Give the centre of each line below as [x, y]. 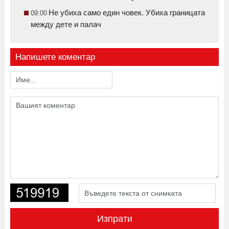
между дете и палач [66, 24]
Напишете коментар [55, 78]
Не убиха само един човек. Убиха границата [127, 12]
